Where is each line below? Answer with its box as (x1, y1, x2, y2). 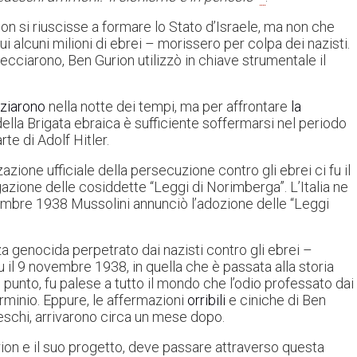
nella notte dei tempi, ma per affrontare (45, 98, 291, 116)
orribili (187, 292, 226, 309)
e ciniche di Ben (226, 292, 326, 309)
